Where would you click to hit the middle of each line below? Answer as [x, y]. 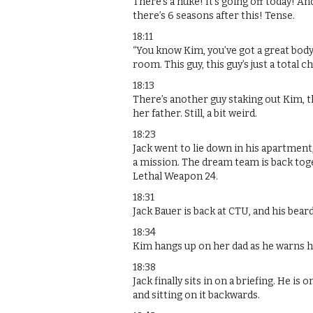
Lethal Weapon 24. [175, 176]
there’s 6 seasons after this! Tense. [214, 15]
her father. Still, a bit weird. [195, 113]
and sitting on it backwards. [196, 295]
